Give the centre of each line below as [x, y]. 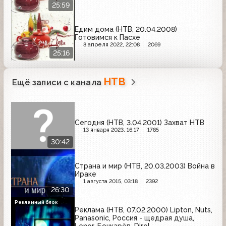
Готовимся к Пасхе [107, 38]
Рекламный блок [37, 202]
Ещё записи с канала [58, 82]
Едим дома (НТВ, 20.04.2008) [126, 30]
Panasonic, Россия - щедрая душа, [134, 218]
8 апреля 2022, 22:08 [111, 45]
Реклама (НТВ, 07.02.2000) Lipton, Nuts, [144, 210]
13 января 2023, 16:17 [111, 130]
